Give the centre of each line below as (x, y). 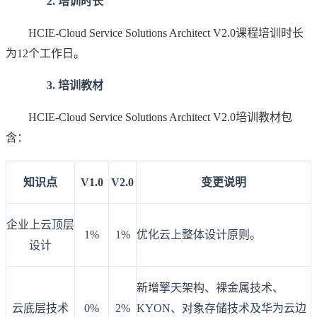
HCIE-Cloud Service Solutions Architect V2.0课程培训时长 (155, 33)
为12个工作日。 (45, 53)
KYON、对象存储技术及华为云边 (221, 309)
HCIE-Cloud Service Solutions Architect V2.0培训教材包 (149, 117)
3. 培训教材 (63, 85)
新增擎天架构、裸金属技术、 (210, 288)
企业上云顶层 (40, 225)
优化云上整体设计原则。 (199, 235)
